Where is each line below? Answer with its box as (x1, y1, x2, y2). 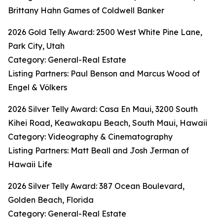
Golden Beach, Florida (8, 195, 94, 205)
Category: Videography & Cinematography (8, 132, 173, 142)
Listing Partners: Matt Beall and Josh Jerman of (8, 146, 189, 155)
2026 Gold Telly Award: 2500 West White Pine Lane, (8, 27, 202, 37)
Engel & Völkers (8, 82, 67, 92)
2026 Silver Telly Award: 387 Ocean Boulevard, (8, 181, 184, 191)
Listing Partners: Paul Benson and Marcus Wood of (8, 69, 200, 78)
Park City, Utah (8, 41, 65, 51)
